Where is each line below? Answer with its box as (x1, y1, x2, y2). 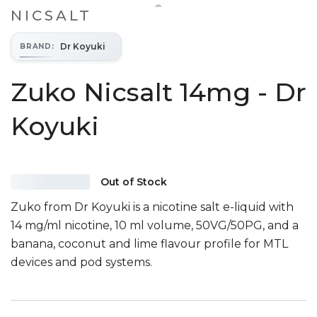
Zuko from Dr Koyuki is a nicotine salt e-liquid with (11, 200, 294, 214)
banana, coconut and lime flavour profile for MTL (11, 236, 288, 250)
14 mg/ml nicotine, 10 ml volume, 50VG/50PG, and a (11, 218, 299, 232)
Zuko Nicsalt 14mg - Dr (11, 76, 306, 108)
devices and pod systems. (11, 255, 152, 269)
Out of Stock (100, 175, 167, 188)
